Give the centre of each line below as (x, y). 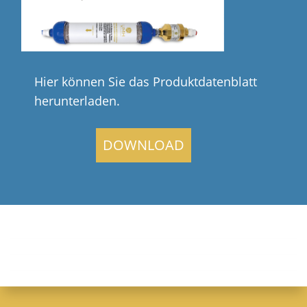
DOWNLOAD (143, 145)
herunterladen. (77, 100)
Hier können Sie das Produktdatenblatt (146, 81)
